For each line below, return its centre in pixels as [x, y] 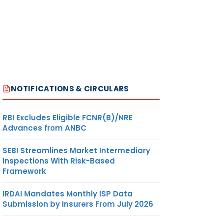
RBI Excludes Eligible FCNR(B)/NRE [68, 117]
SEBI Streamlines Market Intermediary [76, 150]
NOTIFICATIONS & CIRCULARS [70, 88]
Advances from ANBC [44, 128]
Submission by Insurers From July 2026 [78, 204]
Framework [24, 171]
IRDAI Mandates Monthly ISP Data [68, 193]
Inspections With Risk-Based [59, 161]
